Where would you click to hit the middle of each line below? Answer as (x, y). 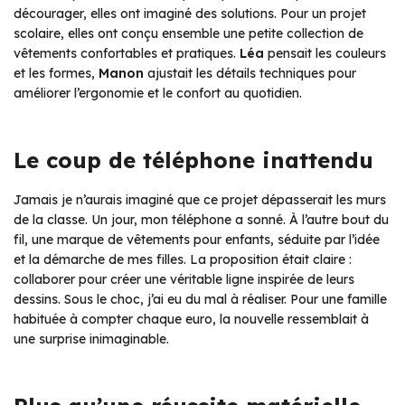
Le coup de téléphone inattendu (193, 160)
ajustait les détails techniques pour (250, 73)
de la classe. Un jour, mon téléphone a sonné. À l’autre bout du (201, 219)
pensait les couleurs (325, 53)
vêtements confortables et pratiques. (127, 53)
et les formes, (56, 73)
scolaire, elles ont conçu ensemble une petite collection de (188, 33)
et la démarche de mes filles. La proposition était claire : (183, 259)
